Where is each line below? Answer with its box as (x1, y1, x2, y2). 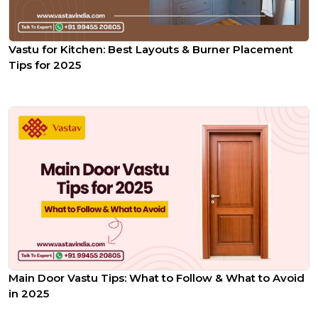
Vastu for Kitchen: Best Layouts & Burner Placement (9, 43, 293, 57)
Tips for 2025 (9, 58, 81, 72)
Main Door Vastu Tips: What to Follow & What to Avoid (9, 270, 305, 285)
